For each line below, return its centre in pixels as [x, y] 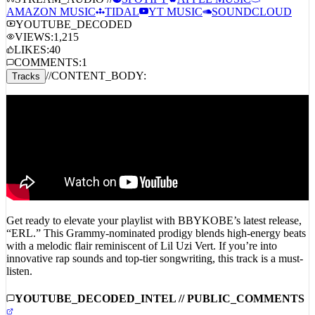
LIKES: [32, 67]
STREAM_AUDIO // [64, 16]
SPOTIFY [145, 16]
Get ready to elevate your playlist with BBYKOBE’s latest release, [154, 238]
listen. [19, 288]
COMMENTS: [48, 79]
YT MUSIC [175, 29]
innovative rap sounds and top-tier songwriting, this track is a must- [155, 276]
